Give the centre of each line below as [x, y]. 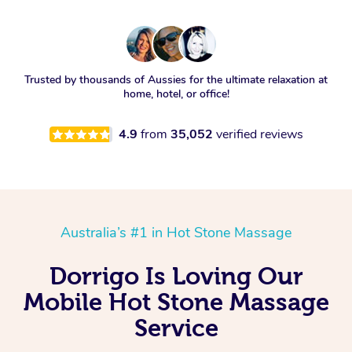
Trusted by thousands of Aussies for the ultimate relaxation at [176, 80]
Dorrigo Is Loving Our [176, 276]
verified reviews [259, 135]
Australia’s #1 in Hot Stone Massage [176, 233]
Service [176, 328]
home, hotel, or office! [176, 94]
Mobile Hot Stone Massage [176, 302]
